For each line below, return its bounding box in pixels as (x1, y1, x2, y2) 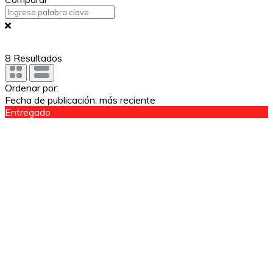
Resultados (11, 51, 62, 64)
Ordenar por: (5, 81, 58, 94)
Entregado (5, 105, 51, 118)
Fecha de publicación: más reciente (5, 93, 155, 106)
